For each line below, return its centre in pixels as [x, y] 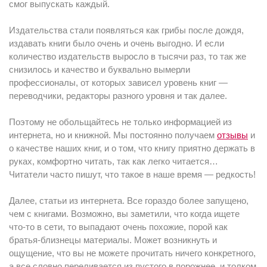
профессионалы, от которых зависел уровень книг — [118, 83]
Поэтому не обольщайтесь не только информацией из [120, 122]
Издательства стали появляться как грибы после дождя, [126, 30]
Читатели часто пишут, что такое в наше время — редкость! [132, 174]
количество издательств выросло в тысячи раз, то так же [128, 56]
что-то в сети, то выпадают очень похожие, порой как [118, 227]
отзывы [232, 135]
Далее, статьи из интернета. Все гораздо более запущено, [129, 201]
